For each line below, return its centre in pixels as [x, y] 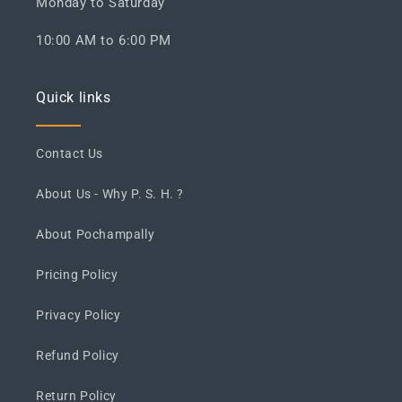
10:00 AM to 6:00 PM [104, 40]
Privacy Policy [79, 315]
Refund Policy [78, 355]
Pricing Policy [77, 275]
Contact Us [70, 153]
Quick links [74, 97]
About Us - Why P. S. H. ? [110, 194]
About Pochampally [96, 234]
